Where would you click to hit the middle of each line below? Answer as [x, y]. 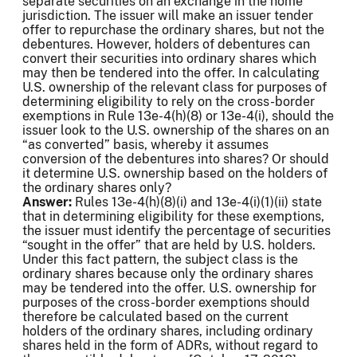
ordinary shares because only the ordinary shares [168, 274]
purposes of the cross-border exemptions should [166, 303]
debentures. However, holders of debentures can [166, 45]
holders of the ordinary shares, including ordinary [168, 331]
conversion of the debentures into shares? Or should [176, 159]
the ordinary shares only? [97, 188]
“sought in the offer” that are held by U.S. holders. [169, 245]
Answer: [49, 202]
